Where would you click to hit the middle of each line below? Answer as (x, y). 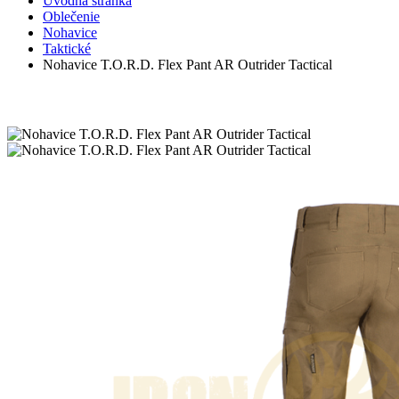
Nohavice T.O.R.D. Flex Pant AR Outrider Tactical (187, 64)
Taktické (67, 48)
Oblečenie (71, 16)
